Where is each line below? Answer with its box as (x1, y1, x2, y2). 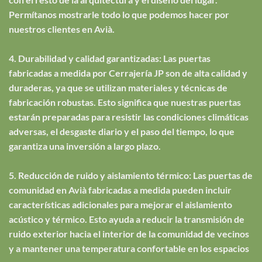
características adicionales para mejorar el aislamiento (9, 198, 232, 210)
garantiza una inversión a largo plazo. (9, 140, 161, 151)
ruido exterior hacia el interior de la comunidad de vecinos (9, 227, 249, 239)
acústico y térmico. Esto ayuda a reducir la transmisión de (9, 213, 244, 225)
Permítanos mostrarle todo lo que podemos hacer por (9, 8, 229, 20)
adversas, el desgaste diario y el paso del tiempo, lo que (9, 125, 235, 137)
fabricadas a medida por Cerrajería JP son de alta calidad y (9, 67, 247, 78)
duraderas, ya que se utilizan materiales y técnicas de (9, 81, 227, 93)
